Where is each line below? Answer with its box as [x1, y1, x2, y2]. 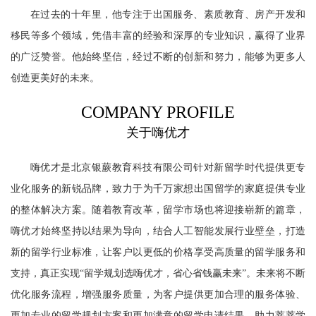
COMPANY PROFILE [81, 103, 235, 121]
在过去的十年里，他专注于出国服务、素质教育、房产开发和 [30, 9, 305, 20]
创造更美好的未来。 [11, 73, 99, 83]
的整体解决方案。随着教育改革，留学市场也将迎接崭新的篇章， [11, 205, 305, 215]
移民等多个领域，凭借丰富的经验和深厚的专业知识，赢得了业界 [11, 30, 305, 41]
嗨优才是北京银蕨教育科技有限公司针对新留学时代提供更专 [30, 162, 305, 173]
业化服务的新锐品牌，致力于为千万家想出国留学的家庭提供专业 [11, 183, 305, 194]
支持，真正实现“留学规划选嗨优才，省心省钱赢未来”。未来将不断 [11, 268, 305, 279]
